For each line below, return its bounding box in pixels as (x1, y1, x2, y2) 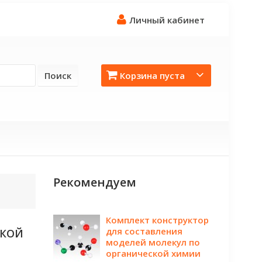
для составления (106, 225, 182, 237)
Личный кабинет (129, 14, 205, 26)
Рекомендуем (53, 174, 136, 190)
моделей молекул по (106, 236, 200, 248)
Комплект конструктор (106, 214, 209, 226)
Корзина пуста (120, 70, 185, 81)
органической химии (106, 247, 201, 259)
